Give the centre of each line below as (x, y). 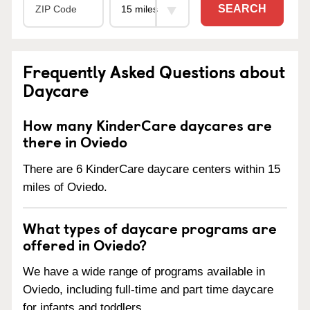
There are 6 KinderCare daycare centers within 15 (152, 169)
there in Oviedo (75, 141)
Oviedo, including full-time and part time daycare (148, 290)
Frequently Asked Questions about (154, 71)
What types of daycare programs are (150, 227)
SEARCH (242, 9)
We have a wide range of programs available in (144, 272)
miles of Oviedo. (65, 187)
